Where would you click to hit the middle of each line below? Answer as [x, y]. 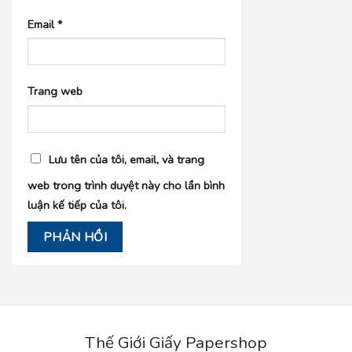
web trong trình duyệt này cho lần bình [126, 186]
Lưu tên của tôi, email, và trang [126, 160]
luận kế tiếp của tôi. [77, 205]
